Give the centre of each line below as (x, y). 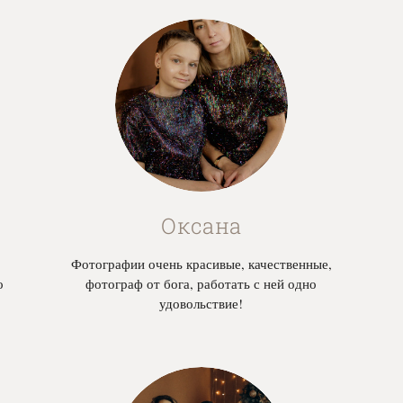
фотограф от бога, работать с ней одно (201, 284)
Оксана (201, 226)
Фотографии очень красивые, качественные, (201, 264)
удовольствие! (201, 304)
